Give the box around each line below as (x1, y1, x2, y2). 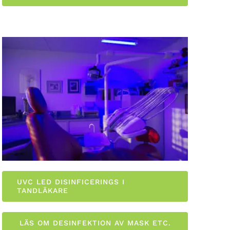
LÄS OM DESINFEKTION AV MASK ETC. (19, 219, 171, 227)
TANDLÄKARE (17, 186, 69, 195)
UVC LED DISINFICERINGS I (17, 178, 125, 186)
